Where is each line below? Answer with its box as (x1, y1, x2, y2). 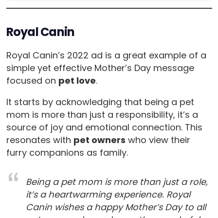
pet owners (73, 134, 126, 146)
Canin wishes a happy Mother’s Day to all (25, 201, 206, 214)
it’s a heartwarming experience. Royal (25, 188, 190, 201)
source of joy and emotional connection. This (6, 121, 202, 134)
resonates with (6, 134, 73, 146)
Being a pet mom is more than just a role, (25, 176, 208, 188)
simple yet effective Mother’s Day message (6, 62, 194, 74)
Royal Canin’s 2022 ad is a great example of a (6, 49, 206, 62)
